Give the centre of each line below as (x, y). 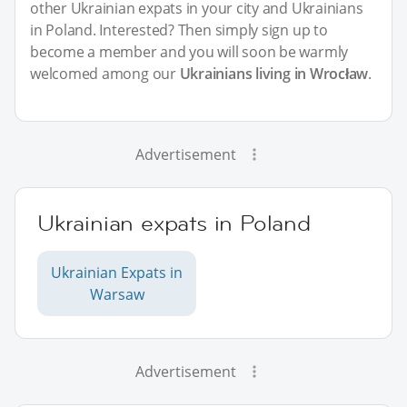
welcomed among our (105, 74)
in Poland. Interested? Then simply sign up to (179, 30)
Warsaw (117, 295)
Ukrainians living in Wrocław (274, 74)
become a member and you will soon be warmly (189, 52)
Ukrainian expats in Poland (174, 223)
